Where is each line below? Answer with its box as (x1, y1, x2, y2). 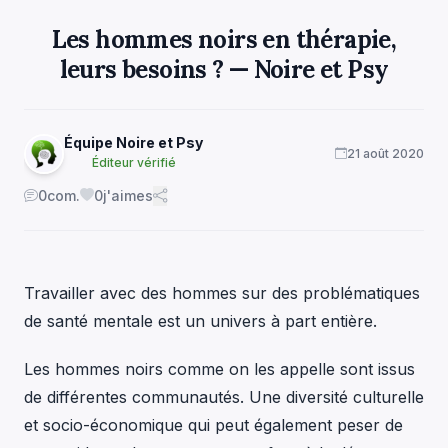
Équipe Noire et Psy (64, 133, 203, 151)
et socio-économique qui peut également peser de (24, 414, 403, 435)
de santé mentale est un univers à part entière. (24, 310, 377, 331)
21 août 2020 (347, 145, 424, 161)
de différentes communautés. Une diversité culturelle (24, 386, 424, 407)
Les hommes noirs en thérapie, (51, 23, 397, 55)
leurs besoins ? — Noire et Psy (59, 53, 389, 85)
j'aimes (103, 186, 153, 204)
